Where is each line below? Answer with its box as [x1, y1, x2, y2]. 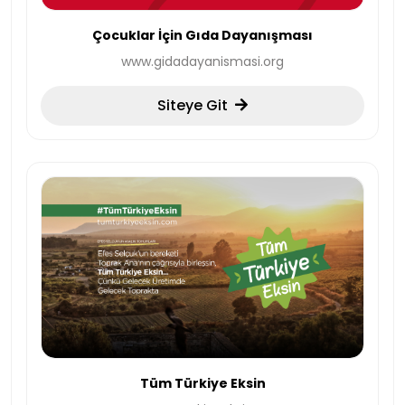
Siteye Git [157, 95, 228, 117]
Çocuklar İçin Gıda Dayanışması [92, 26, 313, 45]
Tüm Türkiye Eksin [139, 374, 266, 393]
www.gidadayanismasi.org [121, 52, 284, 71]
